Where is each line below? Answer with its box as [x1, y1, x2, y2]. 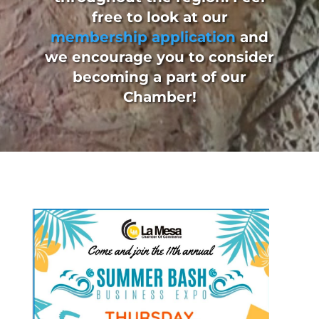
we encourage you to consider [45, 48, 274, 66]
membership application [51, 28, 236, 46]
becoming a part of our [73, 68, 246, 86]
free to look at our [91, 9, 228, 26]
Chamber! [122, 88, 197, 106]
